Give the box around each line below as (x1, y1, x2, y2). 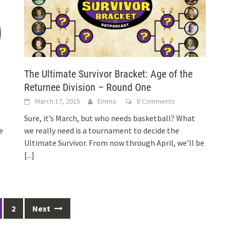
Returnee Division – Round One (24, 81, 151, 93)
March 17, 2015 (35, 96, 81, 106)
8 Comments (137, 96, 176, 106)
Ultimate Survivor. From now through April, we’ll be (24, 137, 205, 148)
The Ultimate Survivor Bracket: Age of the (24, 67, 193, 80)
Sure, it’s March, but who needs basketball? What (24, 112, 196, 123)
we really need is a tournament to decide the (24, 125, 180, 136)
